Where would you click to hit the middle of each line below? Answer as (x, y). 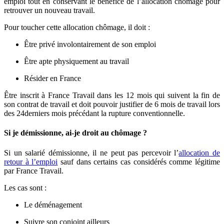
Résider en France (52, 78)
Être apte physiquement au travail (76, 61)
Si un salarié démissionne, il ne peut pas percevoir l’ (91, 152)
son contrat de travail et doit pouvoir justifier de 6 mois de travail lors (112, 104)
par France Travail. (34, 170)
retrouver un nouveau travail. (49, 10)
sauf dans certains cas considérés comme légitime (139, 161)
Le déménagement (53, 204)
